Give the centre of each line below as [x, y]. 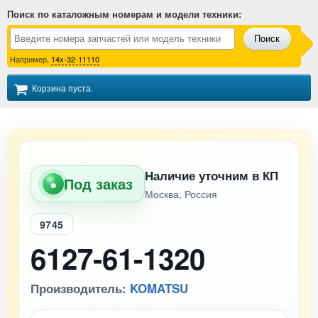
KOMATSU [159, 288]
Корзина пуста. [62, 88]
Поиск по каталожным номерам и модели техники [123, 14]
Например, [31, 59]
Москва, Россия [181, 194]
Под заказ [98, 183]
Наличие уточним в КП [212, 175]
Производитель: [80, 288]
